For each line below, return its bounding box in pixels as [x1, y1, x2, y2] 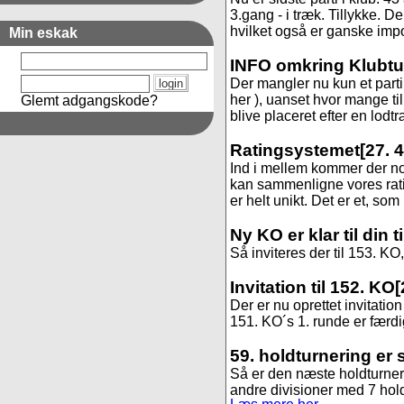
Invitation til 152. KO [230, 278, 395, 297]
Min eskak [9, 25, 78, 41]
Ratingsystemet [230, 141, 360, 160]
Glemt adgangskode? [20, 92, 158, 108]
